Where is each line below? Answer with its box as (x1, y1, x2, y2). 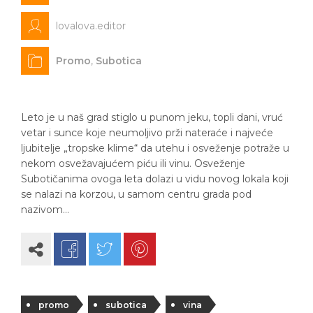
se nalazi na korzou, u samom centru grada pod (21, 187, 252, 201)
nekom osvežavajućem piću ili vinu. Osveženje (21, 156, 245, 170)
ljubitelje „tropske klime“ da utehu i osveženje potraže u (21, 141, 289, 154)
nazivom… (21, 203, 69, 216)
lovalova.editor (56, 19, 126, 32)
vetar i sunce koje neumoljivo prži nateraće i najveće (21, 126, 273, 139)
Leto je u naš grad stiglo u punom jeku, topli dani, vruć (21, 110, 283, 124)
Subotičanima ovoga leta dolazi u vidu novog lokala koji (21, 172, 289, 185)
